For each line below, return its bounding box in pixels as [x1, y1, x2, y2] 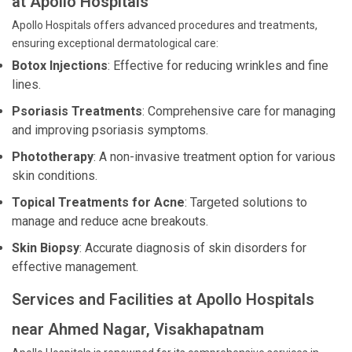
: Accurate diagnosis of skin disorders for [79, 240, 306, 255]
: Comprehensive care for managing [142, 104, 335, 119]
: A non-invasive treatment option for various [93, 149, 335, 164]
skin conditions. [12, 168, 97, 183]
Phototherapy [12, 149, 93, 164]
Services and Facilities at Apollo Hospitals [12, 290, 314, 309]
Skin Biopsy [12, 240, 79, 255]
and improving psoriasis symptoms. [12, 123, 208, 137]
